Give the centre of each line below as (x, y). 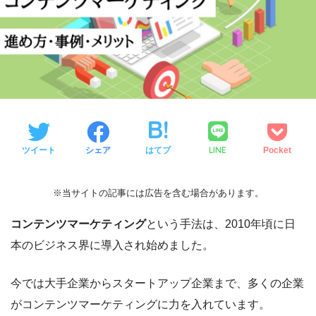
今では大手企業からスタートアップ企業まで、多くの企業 (157, 283)
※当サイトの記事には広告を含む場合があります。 (158, 193)
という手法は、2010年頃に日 (221, 224)
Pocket (278, 150)
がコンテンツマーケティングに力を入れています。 (140, 304)
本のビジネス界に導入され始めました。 (112, 245)
